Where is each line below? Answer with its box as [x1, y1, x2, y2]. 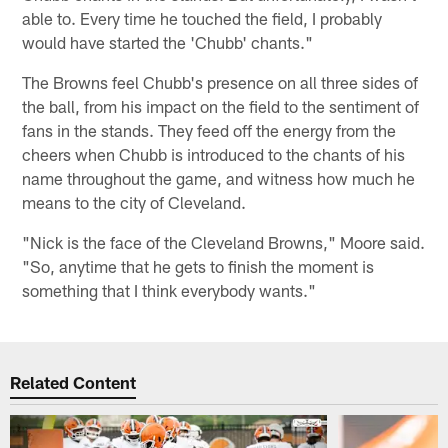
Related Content [10, 371, 137, 392]
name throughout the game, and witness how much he [22, 168, 416, 189]
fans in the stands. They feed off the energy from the [22, 120, 397, 141]
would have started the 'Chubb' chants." [22, 32, 314, 53]
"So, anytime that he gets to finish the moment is [22, 256, 375, 277]
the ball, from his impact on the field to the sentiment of [22, 96, 420, 117]
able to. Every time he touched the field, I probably [22, 8, 383, 29]
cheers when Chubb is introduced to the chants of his [22, 144, 406, 165]
